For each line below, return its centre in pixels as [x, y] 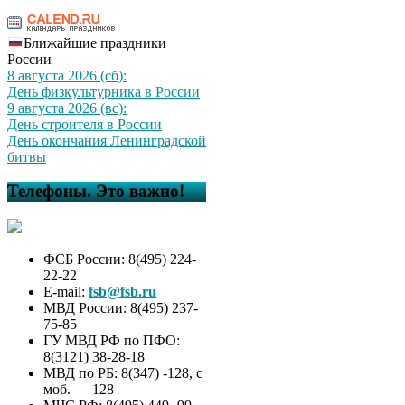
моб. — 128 [79, 389]
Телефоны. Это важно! [96, 192]
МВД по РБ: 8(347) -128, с [123, 373]
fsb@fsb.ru [122, 292]
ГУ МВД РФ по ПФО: [112, 340]
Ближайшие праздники [95, 42]
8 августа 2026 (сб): [67, 75]
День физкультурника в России [104, 91]
